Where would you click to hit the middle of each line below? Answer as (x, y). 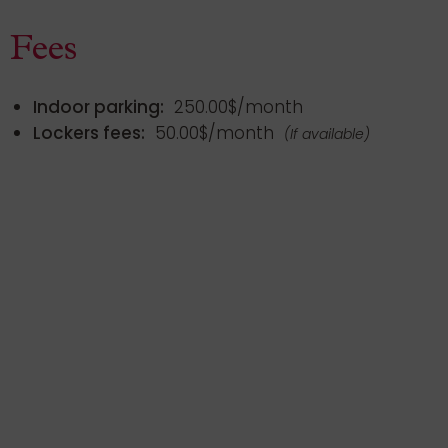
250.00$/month (236, 106)
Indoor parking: (98, 106)
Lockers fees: (89, 132)
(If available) (327, 133)
